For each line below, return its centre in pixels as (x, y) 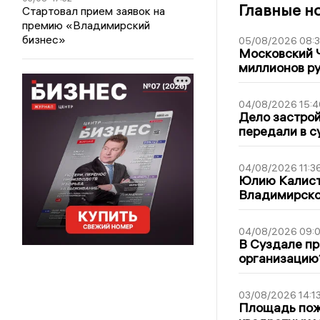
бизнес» (44, 40)
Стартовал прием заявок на (94, 11)
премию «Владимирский (86, 25)
